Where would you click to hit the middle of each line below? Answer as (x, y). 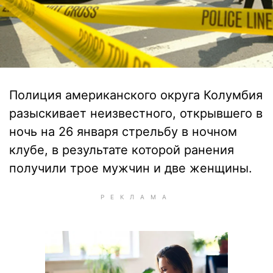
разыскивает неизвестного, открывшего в (136, 113)
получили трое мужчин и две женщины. (131, 168)
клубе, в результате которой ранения (122, 150)
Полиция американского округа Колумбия (136, 95)
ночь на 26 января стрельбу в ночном (123, 132)
